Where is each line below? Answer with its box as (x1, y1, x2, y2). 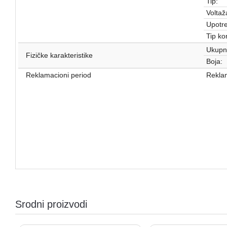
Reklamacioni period (26, 70, 91, 79)
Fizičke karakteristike (26, 51, 93, 60)
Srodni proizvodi (15, 198, 87, 210)
